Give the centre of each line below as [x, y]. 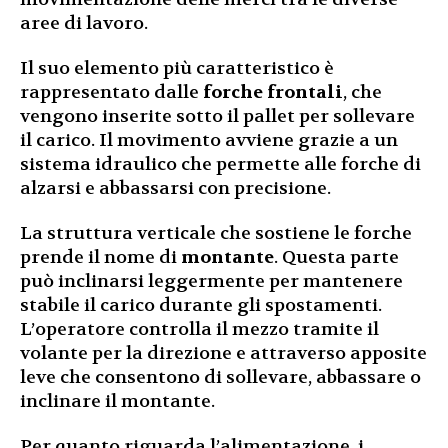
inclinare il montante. [117, 401]
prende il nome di [98, 257]
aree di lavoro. [84, 23]
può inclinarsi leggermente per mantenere [211, 281]
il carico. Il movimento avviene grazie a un [209, 140]
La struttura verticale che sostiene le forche [216, 233]
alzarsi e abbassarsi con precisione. [175, 188]
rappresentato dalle [111, 92]
